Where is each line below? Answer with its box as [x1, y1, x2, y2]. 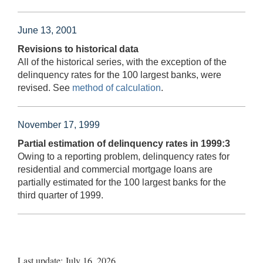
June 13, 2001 [18, 25, 77, 35]
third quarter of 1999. [18, 190, 103, 200]
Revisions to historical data [18, 43, 139, 54]
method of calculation [72, 82, 161, 93]
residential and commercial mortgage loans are [18, 164, 213, 174]
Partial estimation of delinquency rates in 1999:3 [18, 138, 230, 149]
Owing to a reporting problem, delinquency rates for [18, 151, 230, 161]
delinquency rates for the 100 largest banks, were [18, 69, 221, 80]
